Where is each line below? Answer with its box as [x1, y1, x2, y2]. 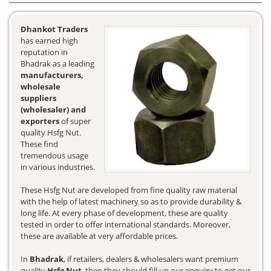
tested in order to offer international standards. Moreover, [21, 219, 230, 230]
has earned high [21, 35, 78, 47]
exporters [21, 116, 59, 127]
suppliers [21, 93, 56, 104]
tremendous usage [21, 150, 88, 162]
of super [59, 116, 91, 127]
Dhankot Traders [21, 24, 88, 35]
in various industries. [21, 162, 95, 173]
